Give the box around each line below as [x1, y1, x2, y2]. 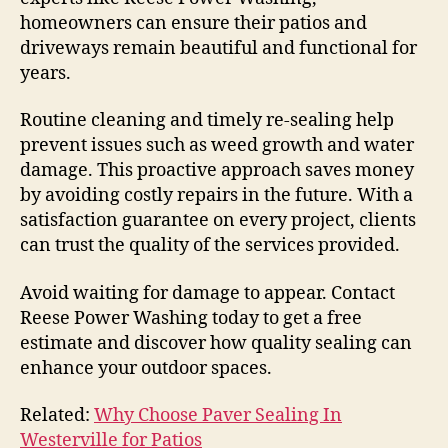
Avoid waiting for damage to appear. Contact [20, 281, 395, 305]
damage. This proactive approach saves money [20, 159, 414, 183]
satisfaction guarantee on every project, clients [20, 209, 416, 233]
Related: [20, 404, 94, 428]
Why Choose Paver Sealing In [94, 404, 342, 428]
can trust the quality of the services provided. [20, 234, 400, 258]
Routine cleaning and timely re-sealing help [20, 109, 394, 133]
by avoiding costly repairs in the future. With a [20, 184, 413, 208]
